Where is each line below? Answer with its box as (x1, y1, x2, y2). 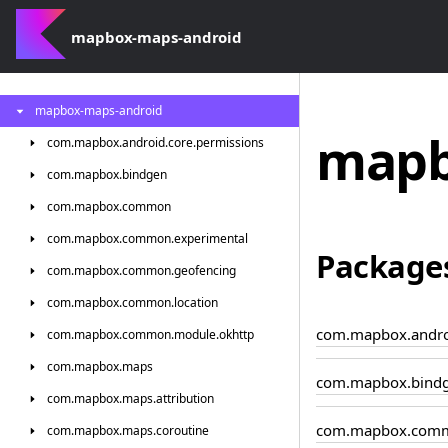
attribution (156, 390, 214, 407)
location (174, 294, 218, 311)
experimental (174, 230, 248, 247)
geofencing (174, 262, 236, 279)
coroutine (156, 422, 209, 439)
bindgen (122, 166, 167, 183)
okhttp (219, 326, 254, 343)
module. (174, 326, 219, 343)
